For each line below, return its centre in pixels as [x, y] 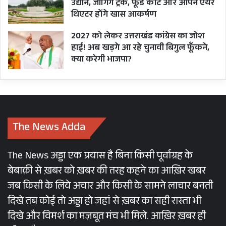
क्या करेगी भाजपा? [101, 60]
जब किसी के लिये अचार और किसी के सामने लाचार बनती [110, 187]
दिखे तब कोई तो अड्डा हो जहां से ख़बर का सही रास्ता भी [104, 202]
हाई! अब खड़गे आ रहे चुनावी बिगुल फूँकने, [140, 48]
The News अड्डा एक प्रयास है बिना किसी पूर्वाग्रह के [100, 157]
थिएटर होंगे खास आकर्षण [114, 15]
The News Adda [49, 128]
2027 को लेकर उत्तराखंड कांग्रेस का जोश [138, 37]
